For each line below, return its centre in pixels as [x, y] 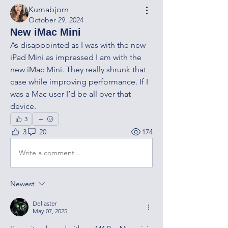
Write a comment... [50, 152]
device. [23, 106]
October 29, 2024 [56, 20]
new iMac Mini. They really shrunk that [78, 69]
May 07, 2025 [50, 211]
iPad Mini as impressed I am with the [76, 57]
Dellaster [45, 203]
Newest [22, 184]
